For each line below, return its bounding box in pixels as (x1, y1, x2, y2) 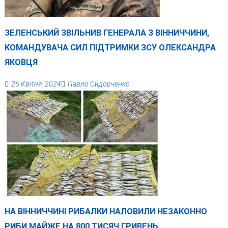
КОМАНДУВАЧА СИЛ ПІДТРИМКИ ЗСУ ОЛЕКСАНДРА (4, 42, 216, 52)
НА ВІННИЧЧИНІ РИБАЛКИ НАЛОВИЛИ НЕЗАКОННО (4, 207, 207, 217)
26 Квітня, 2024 (11, 80, 61, 88)
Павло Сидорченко (67, 80, 130, 88)
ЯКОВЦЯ (4, 57, 38, 67)
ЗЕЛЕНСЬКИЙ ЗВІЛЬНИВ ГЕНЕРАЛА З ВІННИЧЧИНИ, (4, 27, 209, 38)
